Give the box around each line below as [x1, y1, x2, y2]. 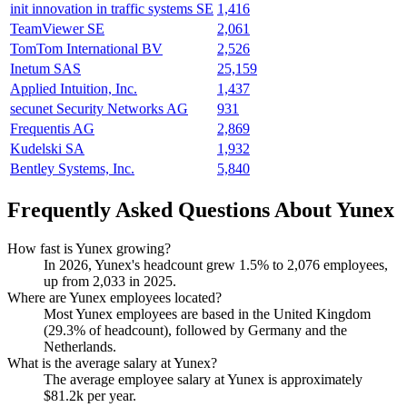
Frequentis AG [10, 121, 94, 137]
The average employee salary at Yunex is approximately [44, 371, 362, 387]
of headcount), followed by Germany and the [85, 322, 347, 338]
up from [44, 273, 93, 289]
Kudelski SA [10, 141, 84, 157]
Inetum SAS [10, 61, 81, 77]
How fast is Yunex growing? [7, 240, 171, 256]
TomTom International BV [10, 41, 163, 57]
